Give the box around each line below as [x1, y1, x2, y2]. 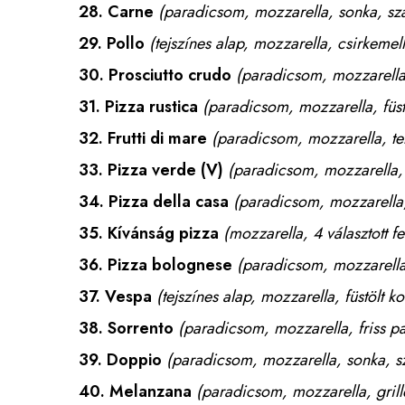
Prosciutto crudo [108, 63, 231, 87]
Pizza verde [108, 158, 196, 182]
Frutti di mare [108, 127, 207, 150]
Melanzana [109, 380, 192, 403]
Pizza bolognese [108, 253, 232, 277]
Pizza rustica [105, 95, 198, 118]
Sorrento [108, 316, 174, 340]
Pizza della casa [108, 190, 229, 213]
